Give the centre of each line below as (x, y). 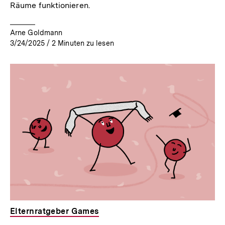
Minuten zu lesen (86, 43)
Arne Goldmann (36, 32)
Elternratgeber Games (54, 211)
